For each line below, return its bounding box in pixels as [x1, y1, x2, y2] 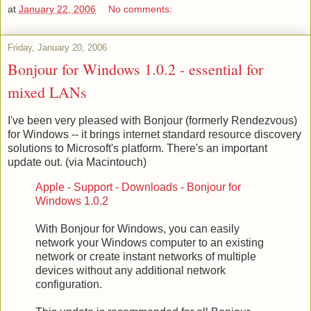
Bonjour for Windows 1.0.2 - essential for [8, 59, 263, 80]
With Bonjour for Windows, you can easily [35, 222, 239, 235]
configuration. [35, 278, 102, 290]
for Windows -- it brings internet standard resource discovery [8, 128, 301, 141]
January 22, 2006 [19, 3, 96, 15]
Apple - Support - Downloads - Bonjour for [35, 180, 241, 193]
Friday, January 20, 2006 [8, 42, 107, 53]
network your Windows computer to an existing [35, 236, 264, 249]
